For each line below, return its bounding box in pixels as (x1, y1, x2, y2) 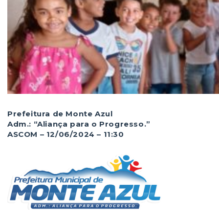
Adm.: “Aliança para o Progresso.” (7, 119, 151, 129)
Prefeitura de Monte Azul (7, 109, 113, 118)
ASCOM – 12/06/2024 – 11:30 (7, 130, 124, 139)
